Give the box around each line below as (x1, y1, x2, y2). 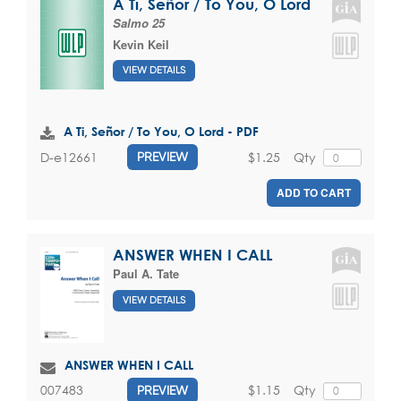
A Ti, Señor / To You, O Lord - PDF (64, 124, 259, 140)
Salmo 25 (113, 13, 165, 31)
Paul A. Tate (113, 265, 179, 283)
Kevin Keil (113, 35, 169, 53)
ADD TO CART (277, 184, 351, 201)
